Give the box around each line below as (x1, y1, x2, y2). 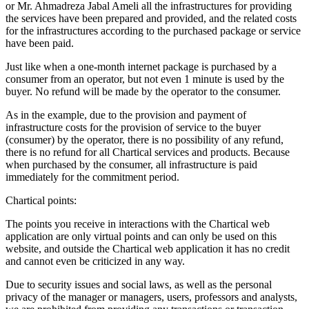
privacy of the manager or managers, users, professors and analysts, (6, 290, 297, 303)
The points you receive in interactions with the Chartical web (6, 217, 270, 230)
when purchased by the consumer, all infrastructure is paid (6, 158, 257, 170)
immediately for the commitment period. (6, 170, 179, 183)
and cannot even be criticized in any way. (6, 255, 185, 267)
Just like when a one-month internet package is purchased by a (6, 60, 277, 72)
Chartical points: (6, 194, 77, 206)
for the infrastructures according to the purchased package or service (6, 24, 301, 37)
